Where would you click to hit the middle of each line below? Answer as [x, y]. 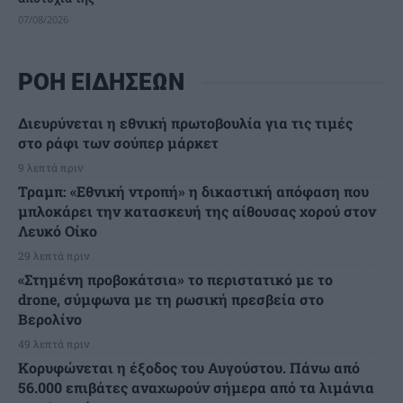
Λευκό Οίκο [58, 231]
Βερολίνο [50, 319]
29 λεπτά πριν [54, 256]
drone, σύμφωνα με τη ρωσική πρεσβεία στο [171, 300]
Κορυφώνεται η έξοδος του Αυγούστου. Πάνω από [189, 368]
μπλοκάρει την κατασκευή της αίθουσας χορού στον [197, 211]
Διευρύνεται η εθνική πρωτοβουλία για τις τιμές [185, 123]
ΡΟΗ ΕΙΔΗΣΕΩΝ [101, 82]
